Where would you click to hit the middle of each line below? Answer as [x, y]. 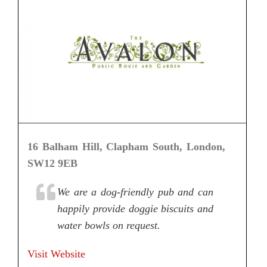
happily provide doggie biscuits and [136, 209]
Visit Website [56, 254]
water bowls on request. [109, 226]
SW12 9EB [52, 164]
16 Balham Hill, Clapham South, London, [127, 147]
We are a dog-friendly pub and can [136, 192]
